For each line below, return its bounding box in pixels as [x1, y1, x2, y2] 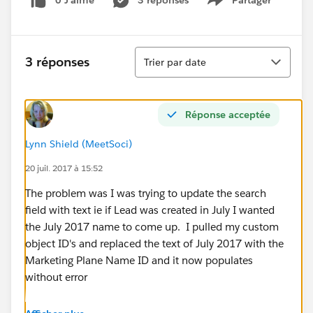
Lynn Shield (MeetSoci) [25, 137, 132, 150]
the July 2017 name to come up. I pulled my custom [25, 219, 279, 233]
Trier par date [144, 55, 206, 68]
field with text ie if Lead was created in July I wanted [25, 203, 275, 217]
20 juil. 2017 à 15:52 [25, 161, 103, 174]
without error [25, 270, 87, 284]
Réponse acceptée [185, 108, 270, 121]
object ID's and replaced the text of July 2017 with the [25, 236, 284, 250]
